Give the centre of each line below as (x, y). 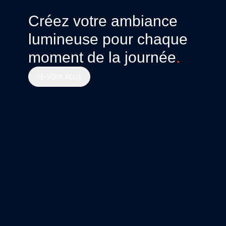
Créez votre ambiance (103, 21)
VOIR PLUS (64, 76)
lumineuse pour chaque (108, 39)
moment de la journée (102, 57)
